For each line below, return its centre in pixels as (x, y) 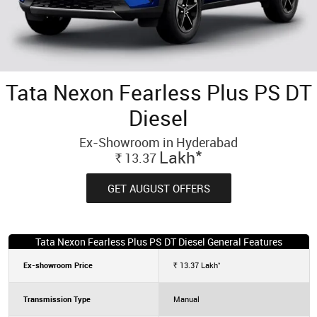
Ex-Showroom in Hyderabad (158, 142)
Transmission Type (57, 299)
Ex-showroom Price (58, 265)
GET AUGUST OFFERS (158, 188)
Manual (186, 299)
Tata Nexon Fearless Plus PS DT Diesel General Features (158, 241)
